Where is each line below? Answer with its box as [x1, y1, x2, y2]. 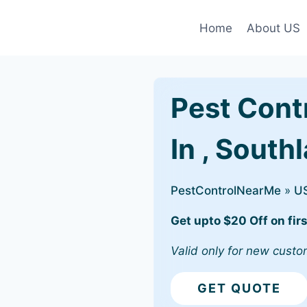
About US [246, 21, 300, 34]
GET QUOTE [197, 281, 281, 295]
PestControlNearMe [171, 184, 281, 197]
